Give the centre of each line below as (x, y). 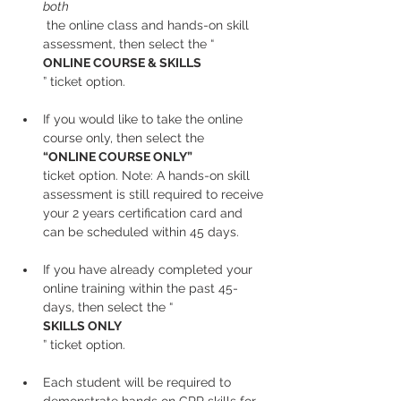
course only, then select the (125, 138)
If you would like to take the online (145, 119)
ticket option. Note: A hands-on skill (148, 175)
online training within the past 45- (141, 288)
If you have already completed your (149, 269)
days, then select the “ (108, 307)
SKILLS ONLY (82, 326)
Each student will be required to (139, 382)
